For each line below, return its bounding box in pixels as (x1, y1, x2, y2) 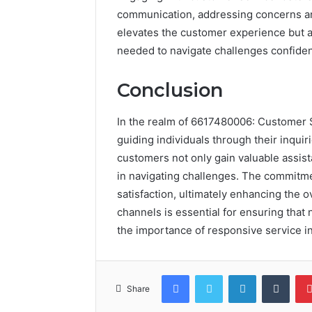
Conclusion (117, 79, 223, 102)
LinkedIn (256, 268, 292, 280)
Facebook (189, 268, 231, 280)
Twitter (222, 268, 253, 280)
